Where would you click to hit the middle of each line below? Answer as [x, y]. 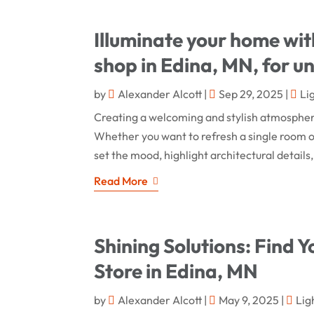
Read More [121, 180]
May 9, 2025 [249, 300]
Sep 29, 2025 [251, 94]
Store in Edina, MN [176, 271]
